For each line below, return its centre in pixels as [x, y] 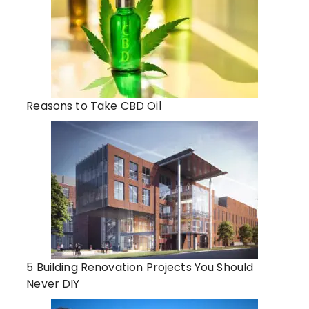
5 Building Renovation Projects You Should [140, 268]
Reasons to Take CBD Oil [94, 106]
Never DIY [53, 284]
